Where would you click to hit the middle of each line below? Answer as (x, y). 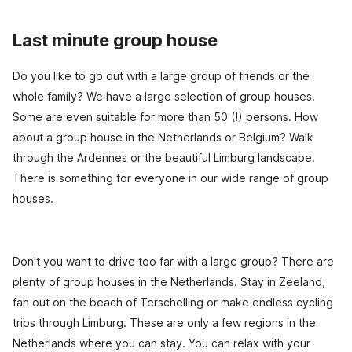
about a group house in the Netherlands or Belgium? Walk (163, 137)
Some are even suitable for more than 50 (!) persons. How (165, 116)
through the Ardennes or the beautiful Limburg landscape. (164, 157)
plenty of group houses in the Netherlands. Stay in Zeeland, (169, 281)
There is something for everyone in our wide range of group (170, 178)
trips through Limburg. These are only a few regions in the (164, 322)
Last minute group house (115, 40)
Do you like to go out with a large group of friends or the (161, 75)
